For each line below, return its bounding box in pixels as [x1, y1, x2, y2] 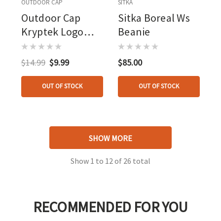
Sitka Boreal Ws [118, 10, 190, 25]
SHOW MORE [89, 133, 132, 143]
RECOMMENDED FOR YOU [33, 197, 188, 216]
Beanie [118, 24, 150, 38]
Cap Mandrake [21, 38, 87, 52]
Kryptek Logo [21, 24, 84, 38]
